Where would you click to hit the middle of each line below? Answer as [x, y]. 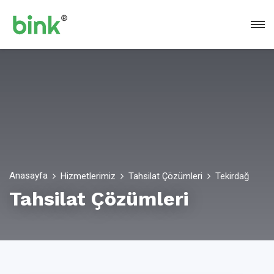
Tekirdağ [232, 176]
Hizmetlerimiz [88, 176]
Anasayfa [28, 176]
